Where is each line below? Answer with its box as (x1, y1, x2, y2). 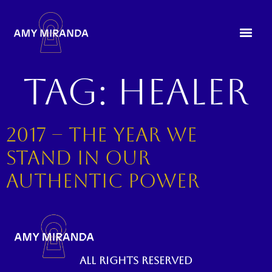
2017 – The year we (6, 123, 197, 146)
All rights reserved (80, 254, 192, 267)
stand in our (6, 146, 151, 169)
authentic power (6, 169, 200, 192)
